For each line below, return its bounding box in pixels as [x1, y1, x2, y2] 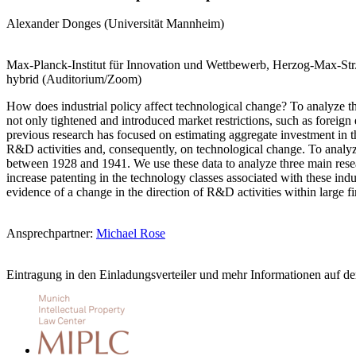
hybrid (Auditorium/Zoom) [6, 72, 141, 87]
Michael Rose [96, 226, 165, 241]
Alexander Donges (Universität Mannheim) [6, 17, 224, 31]
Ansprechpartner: [6, 226, 96, 241]
